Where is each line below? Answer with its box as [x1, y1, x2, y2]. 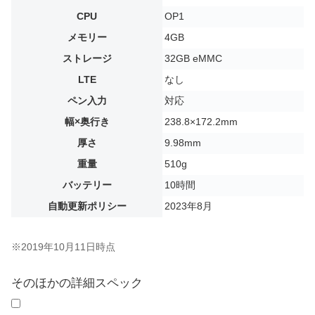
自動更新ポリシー [47, 201, 127, 212]
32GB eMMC [165, 53, 222, 65]
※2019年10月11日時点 [11, 241, 115, 252]
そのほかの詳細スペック [11, 276, 143, 290]
